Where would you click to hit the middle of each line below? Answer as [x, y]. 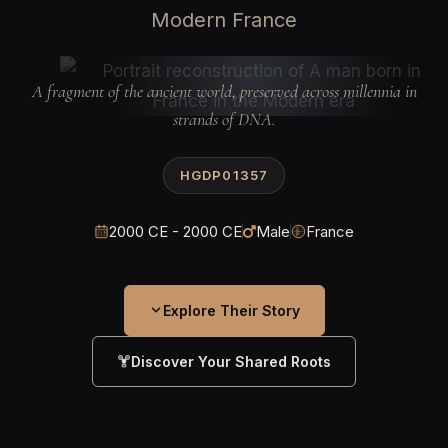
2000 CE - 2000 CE [175, 231]
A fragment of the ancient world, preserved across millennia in [224, 90]
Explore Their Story [231, 310]
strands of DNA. [224, 118]
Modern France [224, 19]
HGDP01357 [224, 174]
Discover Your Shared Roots [231, 361]
